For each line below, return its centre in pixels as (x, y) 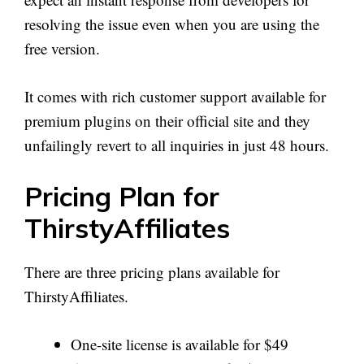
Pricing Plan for (122, 197)
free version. (62, 49)
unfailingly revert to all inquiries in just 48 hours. (177, 145)
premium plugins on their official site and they (167, 120)
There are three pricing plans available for (152, 272)
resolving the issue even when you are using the (172, 24)
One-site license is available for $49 (180, 344)
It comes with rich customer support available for (175, 96)
